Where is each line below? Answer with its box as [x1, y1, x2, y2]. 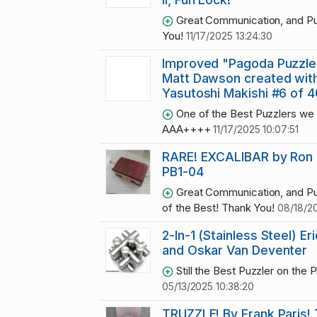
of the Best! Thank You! [162, 201, 278, 215]
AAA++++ [162, 122, 214, 137]
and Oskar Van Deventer [162, 243, 308, 258]
